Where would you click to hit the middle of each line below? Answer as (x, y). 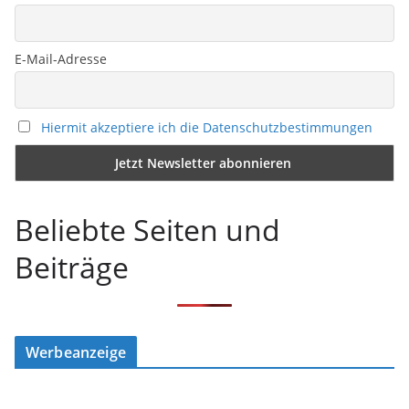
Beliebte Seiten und (147, 230)
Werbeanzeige (76, 353)
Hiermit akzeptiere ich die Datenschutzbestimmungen (207, 127)
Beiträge (72, 267)
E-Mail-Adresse (61, 59)
